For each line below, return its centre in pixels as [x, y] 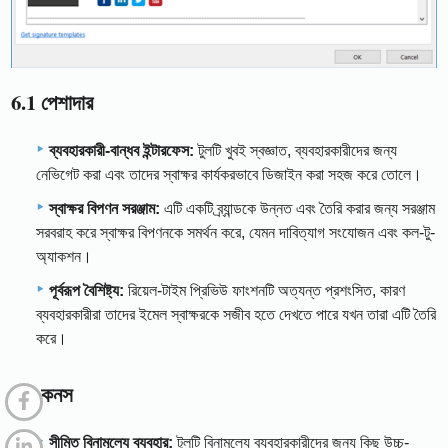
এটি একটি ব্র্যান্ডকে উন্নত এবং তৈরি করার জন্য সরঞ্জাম [297, 208]
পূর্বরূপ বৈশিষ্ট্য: [86, 290]
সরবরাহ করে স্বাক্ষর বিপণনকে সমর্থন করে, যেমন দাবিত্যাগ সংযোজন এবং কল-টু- [235, 232]
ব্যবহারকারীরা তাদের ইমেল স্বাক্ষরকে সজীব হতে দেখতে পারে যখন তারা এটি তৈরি [236, 314]
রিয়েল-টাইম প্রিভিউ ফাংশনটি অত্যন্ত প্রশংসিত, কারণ [264, 290]
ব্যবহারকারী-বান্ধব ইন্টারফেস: [121, 150]
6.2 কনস [42, 393]
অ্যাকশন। [64, 256]
